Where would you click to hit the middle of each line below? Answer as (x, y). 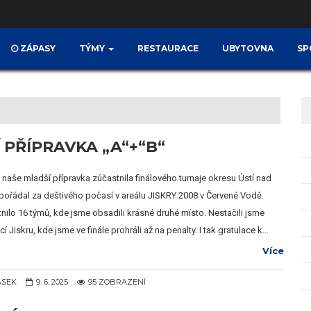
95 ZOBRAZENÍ (117, 282)
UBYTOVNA (248, 48)
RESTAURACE (168, 48)
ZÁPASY (37, 48)
